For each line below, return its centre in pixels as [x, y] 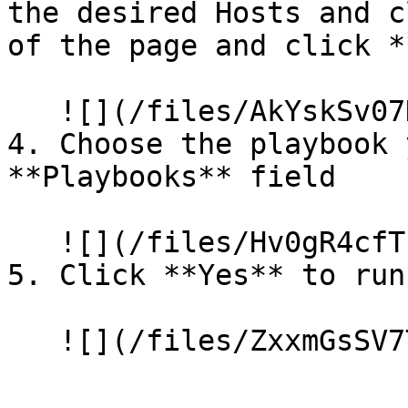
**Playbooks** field [172, 177]
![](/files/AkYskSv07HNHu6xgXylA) [33, 111]
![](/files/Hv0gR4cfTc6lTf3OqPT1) [33, 242]
